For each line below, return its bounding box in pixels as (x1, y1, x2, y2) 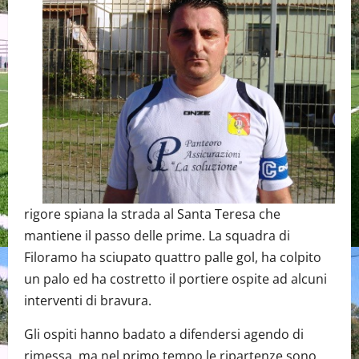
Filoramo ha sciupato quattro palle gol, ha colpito (24, 248, 321, 266)
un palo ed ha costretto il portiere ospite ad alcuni (24, 269, 327, 288)
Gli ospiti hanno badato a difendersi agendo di (24, 325, 304, 343)
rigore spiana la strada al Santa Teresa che (24, 204, 280, 223)
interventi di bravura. (24, 291, 151, 309)
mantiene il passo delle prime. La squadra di (24, 226, 290, 244)
